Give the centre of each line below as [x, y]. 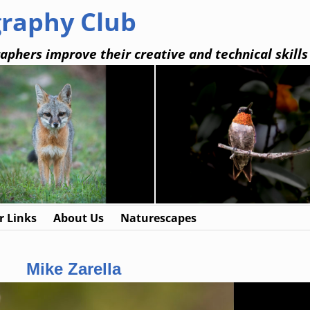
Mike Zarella [73, 269]
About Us [79, 218]
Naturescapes [158, 218]
